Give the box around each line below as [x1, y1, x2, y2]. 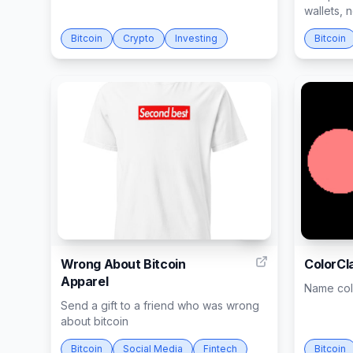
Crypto [123, 32, 154, 45]
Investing [175, 32, 217, 45]
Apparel [61, 273, 109, 290]
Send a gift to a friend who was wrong [61, 299, 259, 313]
